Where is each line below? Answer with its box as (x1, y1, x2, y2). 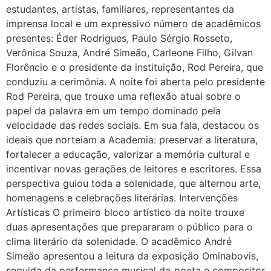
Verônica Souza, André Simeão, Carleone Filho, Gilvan (6, 47, 253, 59)
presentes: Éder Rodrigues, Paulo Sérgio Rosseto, (6, 32, 232, 45)
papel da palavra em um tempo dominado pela (6, 105, 221, 117)
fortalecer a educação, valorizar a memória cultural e (6, 148, 250, 161)
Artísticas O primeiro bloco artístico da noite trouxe (6, 206, 244, 219)
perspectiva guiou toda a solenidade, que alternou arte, (6, 177, 261, 190)
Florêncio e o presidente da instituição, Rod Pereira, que (6, 61, 263, 74)
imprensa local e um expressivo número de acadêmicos (6, 18, 261, 30)
